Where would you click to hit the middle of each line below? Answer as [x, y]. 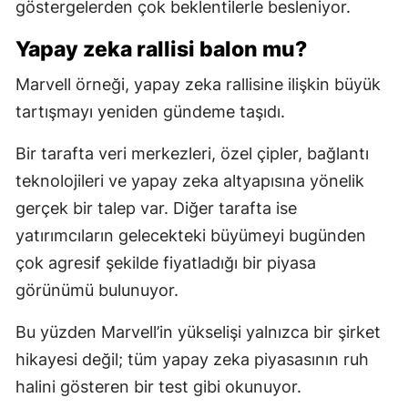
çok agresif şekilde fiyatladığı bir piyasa [166, 262]
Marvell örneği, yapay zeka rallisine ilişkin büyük [198, 84]
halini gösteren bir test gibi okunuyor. [158, 386]
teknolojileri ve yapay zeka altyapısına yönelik [190, 180]
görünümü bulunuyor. [97, 290]
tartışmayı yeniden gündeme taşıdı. [150, 111]
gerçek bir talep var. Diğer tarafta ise [156, 208]
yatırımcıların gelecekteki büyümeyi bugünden [191, 235]
